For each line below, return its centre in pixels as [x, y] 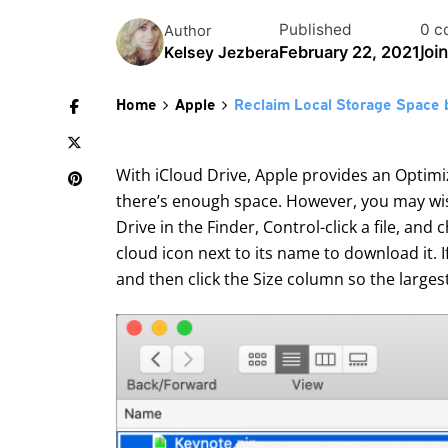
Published [315, 30]
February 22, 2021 [349, 52]
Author [187, 30]
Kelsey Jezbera [221, 52]
